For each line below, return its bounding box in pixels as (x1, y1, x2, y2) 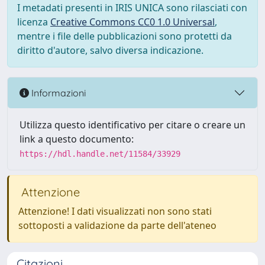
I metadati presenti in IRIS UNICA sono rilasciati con (17, 1, 247, 14)
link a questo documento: (20, 132, 134, 146)
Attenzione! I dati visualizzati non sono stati (18, 205, 212, 218)
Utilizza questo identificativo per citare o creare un (20, 118, 245, 131)
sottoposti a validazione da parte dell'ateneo (18, 219, 216, 232)
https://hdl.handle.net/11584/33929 (20, 149, 180, 159)
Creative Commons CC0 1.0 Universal (50, 15, 215, 28)
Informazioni (29, 86, 86, 99)
